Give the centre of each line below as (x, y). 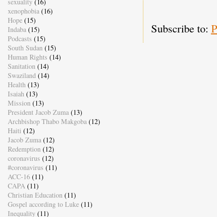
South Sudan (25, 48)
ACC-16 (19, 177)
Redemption (24, 149)
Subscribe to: (181, 28)
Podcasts (20, 39)
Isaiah (16, 94)
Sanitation (21, 66)
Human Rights (27, 57)
